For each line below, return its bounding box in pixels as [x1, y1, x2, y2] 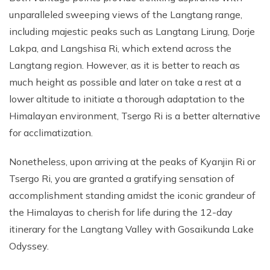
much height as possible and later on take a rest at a [9, 76, 241, 88]
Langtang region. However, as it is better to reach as [9, 59, 240, 71]
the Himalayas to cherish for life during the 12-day [9, 206, 233, 218]
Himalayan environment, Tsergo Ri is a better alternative [9, 110, 260, 122]
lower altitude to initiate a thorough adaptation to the [9, 93, 245, 105]
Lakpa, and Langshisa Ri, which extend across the [9, 42, 231, 54]
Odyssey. [9, 240, 49, 252]
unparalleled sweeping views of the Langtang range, [9, 8, 242, 20]
